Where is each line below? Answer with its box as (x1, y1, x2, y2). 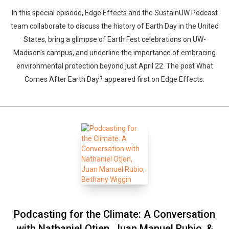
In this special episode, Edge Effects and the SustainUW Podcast (11, 9, 218, 17)
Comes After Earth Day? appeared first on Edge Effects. (25, 75, 204, 83)
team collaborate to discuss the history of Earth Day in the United (10, 22, 219, 30)
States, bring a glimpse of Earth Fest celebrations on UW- (23, 35, 206, 43)
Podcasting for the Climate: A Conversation (14, 208, 215, 220)
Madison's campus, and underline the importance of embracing (13, 49, 216, 57)
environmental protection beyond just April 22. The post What (16, 62, 213, 70)
